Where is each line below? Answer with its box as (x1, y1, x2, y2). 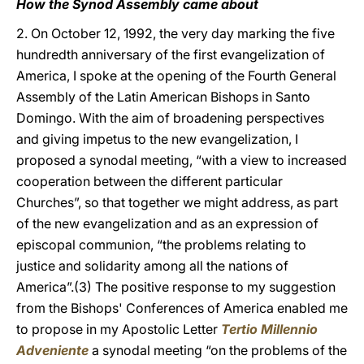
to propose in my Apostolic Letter (16, 321, 221, 337)
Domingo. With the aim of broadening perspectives (16, 110, 324, 126)
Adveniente (16, 342, 89, 358)
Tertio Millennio (221, 321, 318, 337)
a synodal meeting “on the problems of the (92, 342, 347, 358)
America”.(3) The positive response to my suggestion (16, 279, 336, 295)
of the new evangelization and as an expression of (16, 215, 318, 232)
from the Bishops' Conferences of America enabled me (16, 300, 348, 316)
